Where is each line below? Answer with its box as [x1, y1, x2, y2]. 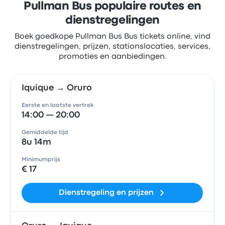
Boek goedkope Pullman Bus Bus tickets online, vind [15, 33, 210, 40]
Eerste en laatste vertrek [22, 103, 94, 108]
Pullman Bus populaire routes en [24, 2, 201, 12]
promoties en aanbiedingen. [58, 53, 167, 60]
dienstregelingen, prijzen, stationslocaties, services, [15, 43, 210, 50]
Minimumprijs [22, 157, 61, 162]
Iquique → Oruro [22, 84, 92, 92]
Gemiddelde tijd [22, 130, 69, 135]
